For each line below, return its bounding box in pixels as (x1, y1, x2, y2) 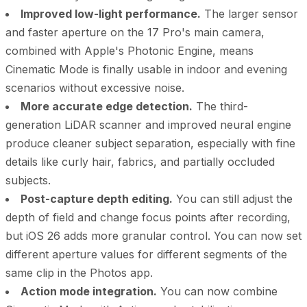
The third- (193, 99, 248, 113)
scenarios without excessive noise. (5, 80, 184, 95)
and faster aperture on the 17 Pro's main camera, (5, 25, 265, 39)
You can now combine (157, 284, 278, 298)
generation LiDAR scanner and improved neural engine (5, 117, 291, 132)
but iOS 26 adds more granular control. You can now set (5, 228, 302, 243)
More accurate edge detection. (21, 99, 193, 113)
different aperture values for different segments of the (5, 247, 287, 261)
